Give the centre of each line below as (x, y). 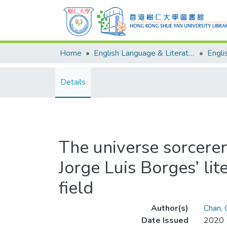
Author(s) (169, 208)
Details (73, 82)
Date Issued (165, 220)
